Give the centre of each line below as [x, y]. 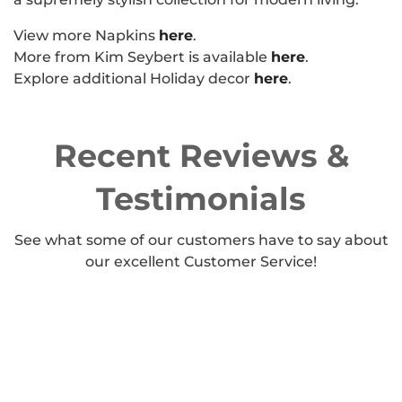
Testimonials [201, 199]
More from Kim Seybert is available [142, 57]
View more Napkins [86, 35]
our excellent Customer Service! [201, 262]
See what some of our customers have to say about [201, 240]
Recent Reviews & [201, 156]
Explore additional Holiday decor [134, 79]
